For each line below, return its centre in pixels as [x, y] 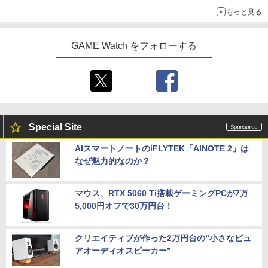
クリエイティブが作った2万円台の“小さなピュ [163, 238]
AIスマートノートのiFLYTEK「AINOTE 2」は [162, 149]
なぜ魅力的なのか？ [112, 161]
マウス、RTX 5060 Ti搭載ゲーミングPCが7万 [162, 194]
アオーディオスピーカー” [123, 251]
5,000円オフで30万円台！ [124, 206]
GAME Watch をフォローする [134, 46]
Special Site [55, 127]
